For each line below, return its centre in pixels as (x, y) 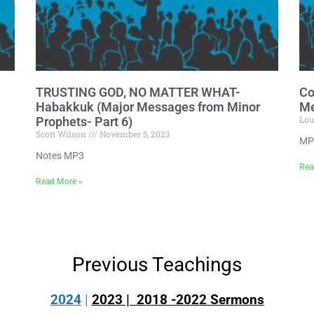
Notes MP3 (60, 155)
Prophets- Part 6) (84, 121)
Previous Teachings (157, 264)
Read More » (59, 181)
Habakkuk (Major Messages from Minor (148, 107)
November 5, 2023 (133, 134)
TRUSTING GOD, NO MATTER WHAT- (138, 92)
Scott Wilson (62, 134)
